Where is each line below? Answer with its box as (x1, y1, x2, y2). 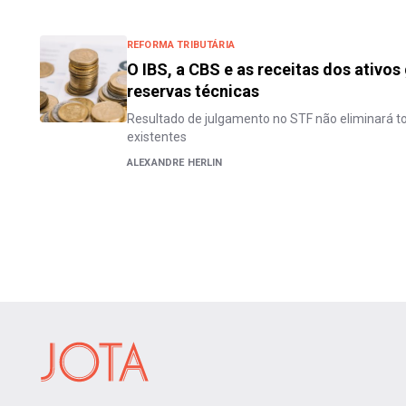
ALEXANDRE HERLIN (127, 157, 223, 169)
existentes (127, 130, 187, 144)
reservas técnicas (127, 82, 259, 101)
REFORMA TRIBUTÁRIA (127, 39, 235, 51)
